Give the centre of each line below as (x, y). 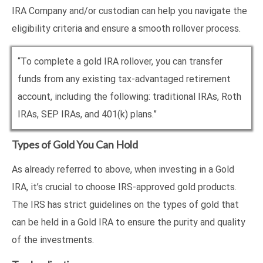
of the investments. (53, 240)
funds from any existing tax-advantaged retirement (124, 79)
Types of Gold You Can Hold (75, 144)
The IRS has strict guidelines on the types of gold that (125, 204)
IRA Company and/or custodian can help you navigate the (129, 11)
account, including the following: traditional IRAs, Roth (129, 96)
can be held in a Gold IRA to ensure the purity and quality (129, 222)
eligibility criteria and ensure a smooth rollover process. (126, 28)
